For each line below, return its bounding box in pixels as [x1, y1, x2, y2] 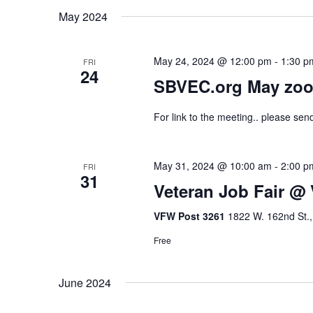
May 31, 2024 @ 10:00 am [153, 159, 272, 173]
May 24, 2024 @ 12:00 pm [153, 54, 272, 68]
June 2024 [59, 275, 111, 291]
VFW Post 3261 [153, 209, 228, 223]
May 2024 [59, 8, 108, 24]
